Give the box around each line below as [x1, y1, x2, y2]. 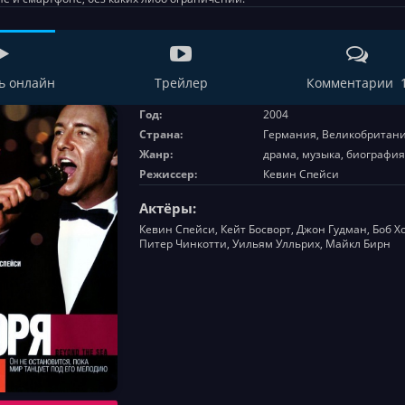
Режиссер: [139, 166, 197, 182]
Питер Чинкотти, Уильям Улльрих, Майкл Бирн [139, 236, 391, 251]
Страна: [139, 127, 183, 142]
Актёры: [139, 199, 196, 217]
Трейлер [154, 74, 208, 91]
